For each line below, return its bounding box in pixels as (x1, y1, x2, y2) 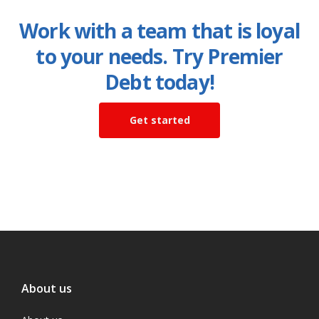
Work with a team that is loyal (19, 17, 300, 44)
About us (21, 281, 72, 296)
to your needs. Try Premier (36, 43, 283, 70)
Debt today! (105, 68, 214, 95)
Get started (129, 113, 190, 127)
